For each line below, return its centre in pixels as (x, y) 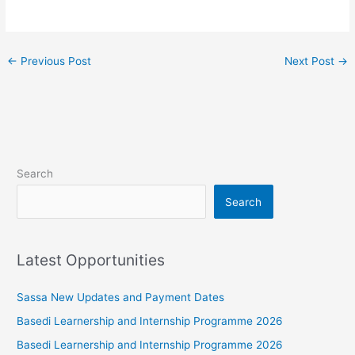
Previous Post (55, 61)
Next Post (311, 61)
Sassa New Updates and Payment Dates (121, 297)
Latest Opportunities (91, 260)
